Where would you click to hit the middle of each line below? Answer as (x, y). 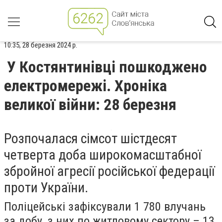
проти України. (46, 188)
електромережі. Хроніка (85, 86)
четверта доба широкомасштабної (103, 155)
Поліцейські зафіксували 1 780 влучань (105, 206)
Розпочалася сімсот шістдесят (90, 139)
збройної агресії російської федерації (109, 171)
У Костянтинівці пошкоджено (107, 67)
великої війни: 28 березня (90, 105)
